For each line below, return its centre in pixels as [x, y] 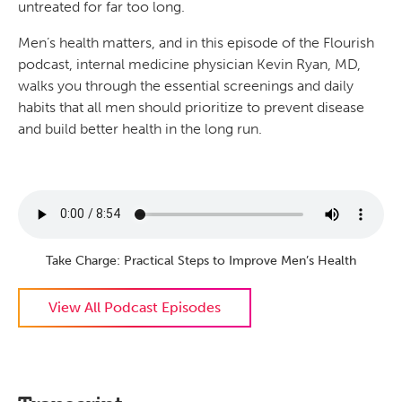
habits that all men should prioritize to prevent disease [191, 107]
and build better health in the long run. [140, 128]
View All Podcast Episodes [135, 307]
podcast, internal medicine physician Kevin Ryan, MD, [189, 64]
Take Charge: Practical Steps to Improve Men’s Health [201, 260]
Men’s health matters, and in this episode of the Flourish [196, 42]
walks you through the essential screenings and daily [186, 85]
